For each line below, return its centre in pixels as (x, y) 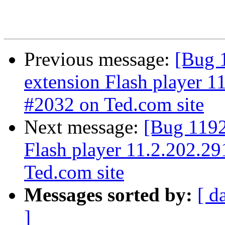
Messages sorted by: (108, 195)
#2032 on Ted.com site (114, 104)
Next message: (84, 127)
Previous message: (99, 59)
